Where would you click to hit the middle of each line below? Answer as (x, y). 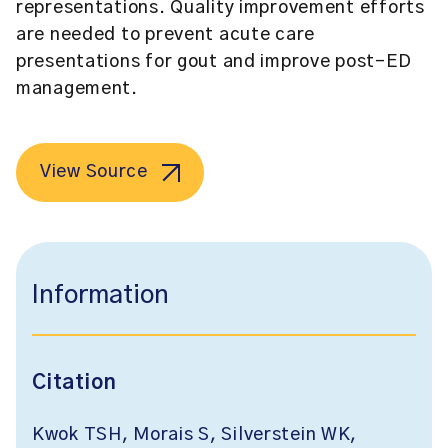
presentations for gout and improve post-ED (214, 62)
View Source (94, 172)
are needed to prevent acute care (166, 35)
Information (100, 295)
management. (77, 89)
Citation (74, 383)
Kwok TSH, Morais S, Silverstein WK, (195, 435)
